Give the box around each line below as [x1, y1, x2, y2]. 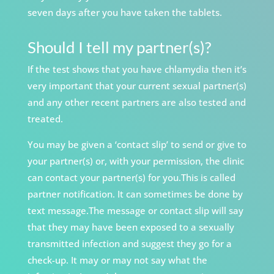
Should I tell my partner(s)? [27, 37, 211, 57]
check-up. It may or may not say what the [27, 254, 207, 267]
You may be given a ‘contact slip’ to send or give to [27, 138, 246, 151]
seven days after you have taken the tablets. [27, 6, 222, 19]
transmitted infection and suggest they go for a [27, 237, 232, 250]
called [209, 171, 235, 184]
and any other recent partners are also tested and [27, 96, 246, 109]
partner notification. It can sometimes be [27, 188, 208, 201]
